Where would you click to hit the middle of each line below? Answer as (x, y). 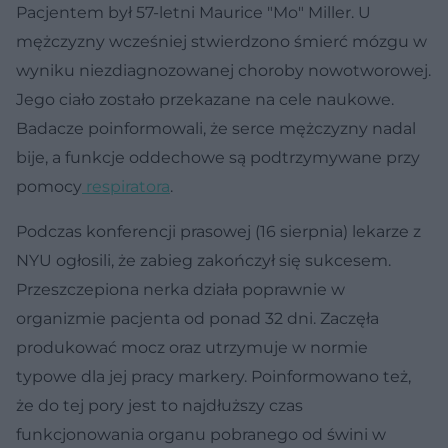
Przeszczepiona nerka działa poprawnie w (180, 289)
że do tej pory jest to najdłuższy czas (159, 405)
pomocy (49, 186)
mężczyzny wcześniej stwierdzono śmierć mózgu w (221, 41)
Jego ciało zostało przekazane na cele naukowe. (205, 99)
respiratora (126, 186)
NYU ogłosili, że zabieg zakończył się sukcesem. (203, 260)
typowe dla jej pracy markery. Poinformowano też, (213, 376)
